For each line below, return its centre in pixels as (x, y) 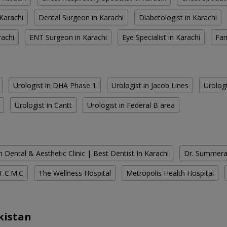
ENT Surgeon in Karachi (68, 37)
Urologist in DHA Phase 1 (55, 86)
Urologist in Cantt (43, 105)
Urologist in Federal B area (131, 105)
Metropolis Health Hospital (170, 173)
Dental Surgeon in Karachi (81, 18)
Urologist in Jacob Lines (150, 86)
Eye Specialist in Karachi (161, 37)
